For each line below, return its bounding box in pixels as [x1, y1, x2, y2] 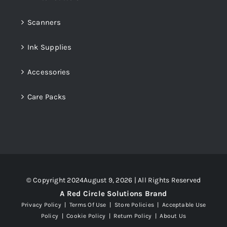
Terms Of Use [69, 201, 106, 209]
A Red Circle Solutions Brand [60, 189, 167, 199]
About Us [158, 212, 186, 220]
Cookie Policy [66, 212, 106, 220]
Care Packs [27, 92, 66, 102]
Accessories [27, 67, 70, 77]
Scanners [27, 18, 61, 27]
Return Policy [113, 212, 152, 220]
